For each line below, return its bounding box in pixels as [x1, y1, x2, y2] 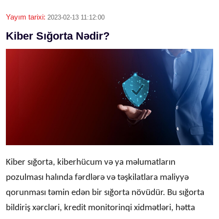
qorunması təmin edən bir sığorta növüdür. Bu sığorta [6, 188, 204, 197]
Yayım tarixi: [6, 13, 45, 21]
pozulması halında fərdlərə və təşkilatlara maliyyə [6, 173, 189, 182]
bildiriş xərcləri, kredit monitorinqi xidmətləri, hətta [6, 203, 195, 213]
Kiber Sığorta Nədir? [6, 30, 109, 42]
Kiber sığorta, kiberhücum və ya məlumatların [6, 157, 175, 167]
